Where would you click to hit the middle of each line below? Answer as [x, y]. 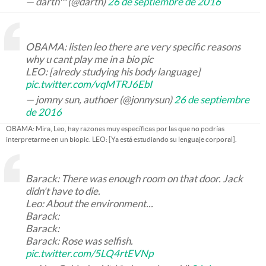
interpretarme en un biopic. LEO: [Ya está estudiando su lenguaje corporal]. [121, 140]
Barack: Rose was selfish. [79, 241]
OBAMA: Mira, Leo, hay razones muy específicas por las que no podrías [115, 129]
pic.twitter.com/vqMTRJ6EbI [89, 84]
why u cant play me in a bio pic [89, 59]
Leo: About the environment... [89, 204]
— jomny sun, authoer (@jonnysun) [100, 100]
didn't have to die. [63, 191]
